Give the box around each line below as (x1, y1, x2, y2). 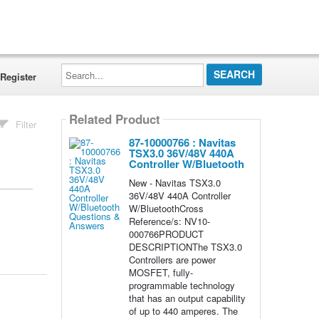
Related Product (68, 110, 160, 128)
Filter (16, 117, 37, 131)
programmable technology (128, 278, 235, 292)
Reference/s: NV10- (128, 214, 210, 228)
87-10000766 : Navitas (128, 135, 236, 150)
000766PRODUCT (128, 227, 204, 241)
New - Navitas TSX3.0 (128, 176, 221, 189)
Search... (60, 61, 98, 74)
